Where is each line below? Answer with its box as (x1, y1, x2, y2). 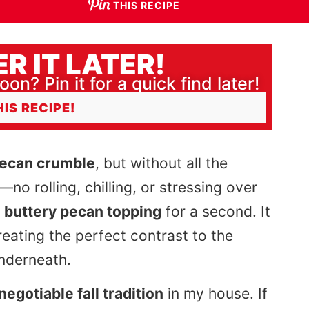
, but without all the (95, 154, 228, 172)
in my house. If (163, 285, 268, 303)
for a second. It (161, 202, 270, 220)
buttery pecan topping (4, 202, 161, 220)
